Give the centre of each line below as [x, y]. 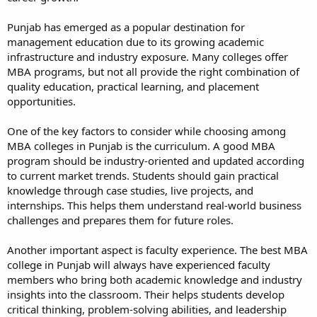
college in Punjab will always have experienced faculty [139, 264]
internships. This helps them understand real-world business [154, 205]
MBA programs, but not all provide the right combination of [153, 71]
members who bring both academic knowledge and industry [155, 279]
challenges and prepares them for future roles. [120, 220]
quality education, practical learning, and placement [133, 86]
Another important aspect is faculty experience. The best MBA [157, 249]
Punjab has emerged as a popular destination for [126, 27]
